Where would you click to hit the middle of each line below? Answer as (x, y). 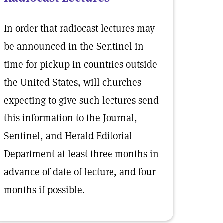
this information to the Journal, (71, 118)
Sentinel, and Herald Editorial (68, 136)
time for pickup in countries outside (81, 64)
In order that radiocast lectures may (79, 28)
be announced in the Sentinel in (74, 46)
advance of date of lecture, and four (80, 172)
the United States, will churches (73, 82)
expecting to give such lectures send (81, 100)
